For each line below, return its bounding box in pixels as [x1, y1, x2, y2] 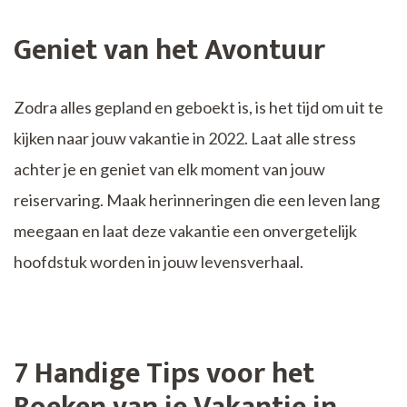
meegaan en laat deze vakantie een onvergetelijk [14, 220, 357, 241]
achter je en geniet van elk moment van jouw [14, 158, 325, 179]
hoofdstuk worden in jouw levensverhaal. [14, 251, 303, 272]
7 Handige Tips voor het [14, 349, 314, 398]
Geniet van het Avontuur [14, 25, 325, 74]
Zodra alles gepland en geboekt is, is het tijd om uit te [14, 96, 383, 117]
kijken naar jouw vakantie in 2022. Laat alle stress [14, 127, 356, 148]
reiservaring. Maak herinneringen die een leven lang [14, 189, 380, 210]
